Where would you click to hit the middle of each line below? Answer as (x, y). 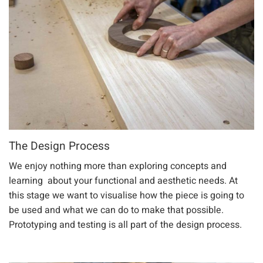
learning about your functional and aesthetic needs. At (123, 181)
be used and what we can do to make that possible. (116, 210)
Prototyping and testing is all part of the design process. (125, 225)
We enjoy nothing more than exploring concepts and (118, 166)
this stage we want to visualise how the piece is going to (127, 195)
